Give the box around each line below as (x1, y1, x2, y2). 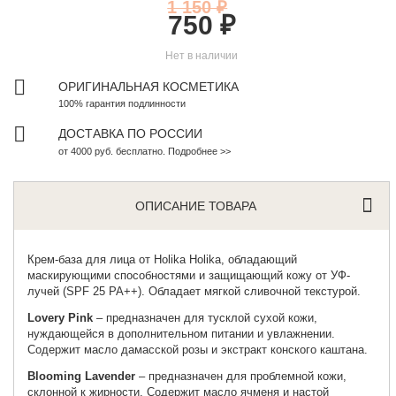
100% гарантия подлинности (58, 97, 187, 109)
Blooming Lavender (27, 369, 136, 383)
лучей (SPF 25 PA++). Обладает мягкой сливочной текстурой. (27, 284, 362, 298)
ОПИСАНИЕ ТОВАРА (135, 198, 257, 213)
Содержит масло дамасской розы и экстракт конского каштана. (27, 342, 369, 356)
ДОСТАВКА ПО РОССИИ (58, 126, 203, 141)
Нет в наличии (165, 49, 239, 62)
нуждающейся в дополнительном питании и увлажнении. (27, 326, 336, 340)
